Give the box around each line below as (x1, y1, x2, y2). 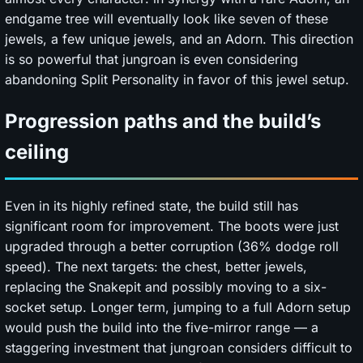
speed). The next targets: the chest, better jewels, (5, 258, 307, 275)
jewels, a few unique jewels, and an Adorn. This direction (5, 31, 353, 48)
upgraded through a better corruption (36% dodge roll (5, 238, 339, 254)
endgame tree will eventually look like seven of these (5, 11, 328, 28)
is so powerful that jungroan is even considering (5, 51, 298, 68)
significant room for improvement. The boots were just (5, 218, 339, 234)
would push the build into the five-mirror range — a (5, 319, 318, 335)
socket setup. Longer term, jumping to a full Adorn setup (5, 299, 351, 315)
